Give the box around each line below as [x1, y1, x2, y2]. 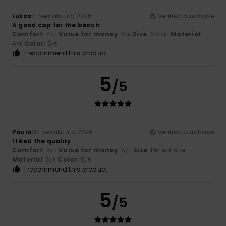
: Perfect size [147, 146, 186, 155]
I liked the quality [12, 137, 71, 146]
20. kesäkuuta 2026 [31, 128, 93, 137]
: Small [147, 30, 171, 39]
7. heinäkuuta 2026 [31, 12, 92, 21]
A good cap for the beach [12, 21, 99, 30]
